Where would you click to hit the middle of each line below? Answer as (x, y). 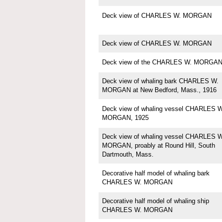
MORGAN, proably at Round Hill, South (158, 146)
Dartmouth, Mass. (128, 155)
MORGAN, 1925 (125, 118)
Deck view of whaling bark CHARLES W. (160, 81)
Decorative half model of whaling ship (155, 201)
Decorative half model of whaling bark (156, 173)
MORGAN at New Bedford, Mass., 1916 (159, 90)
